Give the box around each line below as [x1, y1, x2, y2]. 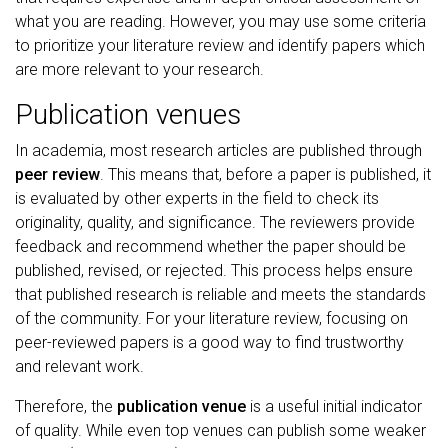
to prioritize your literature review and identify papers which [15, 36, 425, 55]
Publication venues [15, 98, 241, 131]
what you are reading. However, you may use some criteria [15, 12, 426, 31]
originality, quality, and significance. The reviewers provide [15, 213, 415, 232]
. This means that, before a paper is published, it [100, 165, 431, 184]
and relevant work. [15, 357, 144, 376]
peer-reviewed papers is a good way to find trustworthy [15, 333, 404, 352]
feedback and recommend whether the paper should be [15, 237, 406, 256]
